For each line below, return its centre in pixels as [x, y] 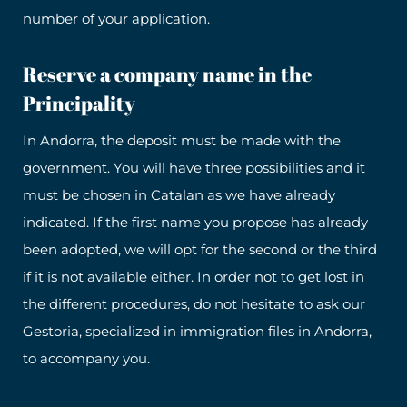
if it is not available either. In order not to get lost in [194, 277]
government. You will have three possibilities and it [194, 168]
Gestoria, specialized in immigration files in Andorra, [197, 332]
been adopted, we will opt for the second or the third [200, 250]
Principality [79, 104]
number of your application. [116, 19]
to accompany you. [86, 359]
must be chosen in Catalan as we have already [179, 195]
